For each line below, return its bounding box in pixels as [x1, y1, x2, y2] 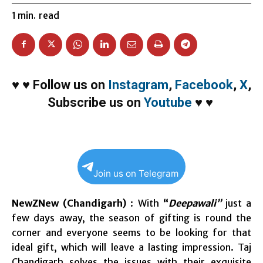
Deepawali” [168, 197, 221, 209]
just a [221, 197, 252, 209]
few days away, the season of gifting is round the [12, 211, 251, 224]
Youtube [143, 95, 192, 110]
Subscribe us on [47, 95, 144, 110]
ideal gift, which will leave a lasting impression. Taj [12, 241, 251, 253]
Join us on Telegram [93, 167, 178, 179]
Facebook [175, 77, 233, 92]
